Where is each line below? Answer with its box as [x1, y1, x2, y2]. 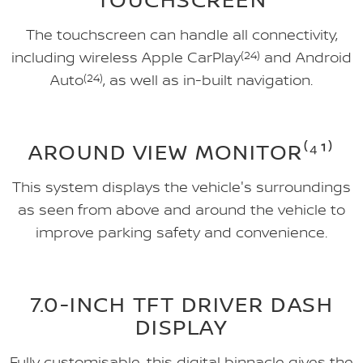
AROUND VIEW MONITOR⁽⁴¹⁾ [28, 137, 335, 166]
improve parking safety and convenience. [36, 222, 327, 242]
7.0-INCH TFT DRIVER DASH [30, 289, 333, 318]
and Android [260, 47, 352, 67]
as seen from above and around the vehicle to [18, 199, 345, 220]
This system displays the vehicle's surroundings [12, 177, 351, 197]
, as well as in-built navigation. [103, 70, 313, 90]
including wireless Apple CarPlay [11, 47, 241, 67]
